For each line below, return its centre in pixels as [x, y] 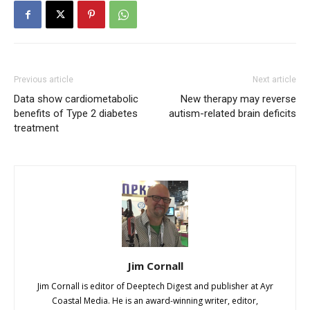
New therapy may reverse [238, 99]
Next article [274, 80]
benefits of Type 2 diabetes [76, 114]
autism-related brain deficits [232, 114]
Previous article [44, 80]
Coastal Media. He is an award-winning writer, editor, [155, 301]
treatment [36, 128]
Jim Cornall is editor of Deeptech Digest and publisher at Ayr [155, 286]
